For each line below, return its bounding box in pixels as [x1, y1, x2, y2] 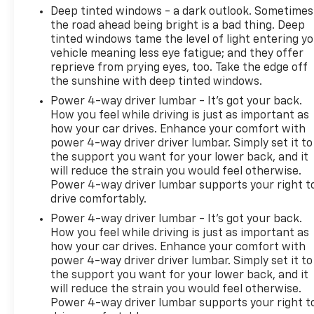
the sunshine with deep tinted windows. [50, 76, 263, 88]
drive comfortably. [50, 193, 147, 205]
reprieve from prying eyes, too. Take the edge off [50, 62, 308, 74]
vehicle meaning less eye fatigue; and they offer [50, 48, 304, 60]
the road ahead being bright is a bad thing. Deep [50, 20, 306, 32]
